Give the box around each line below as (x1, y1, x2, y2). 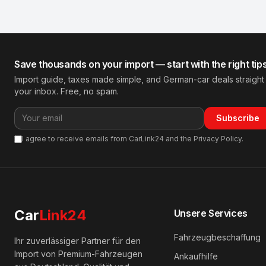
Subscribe (216, 113, 259, 123)
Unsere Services (173, 207, 248, 219)
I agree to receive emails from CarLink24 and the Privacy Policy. (22, 134, 243, 143)
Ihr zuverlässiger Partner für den (14, 236, 141, 246)
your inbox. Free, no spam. (14, 86, 119, 96)
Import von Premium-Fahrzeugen (14, 249, 142, 259)
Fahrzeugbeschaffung (173, 232, 261, 242)
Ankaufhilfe (173, 251, 218, 261)
